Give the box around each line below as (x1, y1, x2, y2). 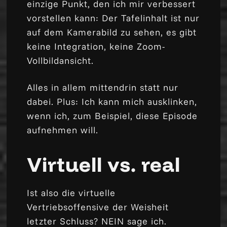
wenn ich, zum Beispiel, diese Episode (27, 109, 198, 122)
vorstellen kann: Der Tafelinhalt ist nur (27, 12, 200, 24)
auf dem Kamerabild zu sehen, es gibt (27, 26, 197, 38)
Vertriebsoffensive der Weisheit (27, 201, 169, 213)
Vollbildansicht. (27, 54, 94, 66)
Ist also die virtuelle (27, 186, 116, 199)
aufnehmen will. (27, 124, 99, 136)
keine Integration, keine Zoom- (27, 40, 166, 52)
